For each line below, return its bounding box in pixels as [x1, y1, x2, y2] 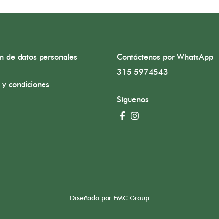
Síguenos [117, 95, 149, 104]
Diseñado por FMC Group [69, 195, 149, 202]
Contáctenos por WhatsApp [117, 53, 213, 61]
